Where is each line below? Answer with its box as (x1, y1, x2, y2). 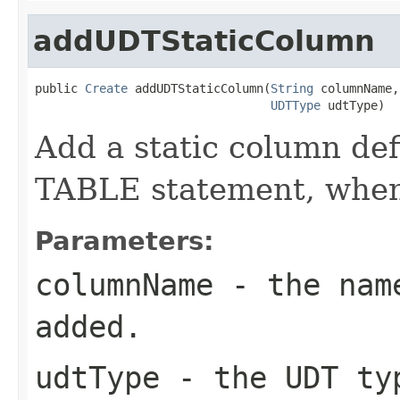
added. (35, 308, 142, 345)
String (271, 80, 313, 96)
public (35, 80, 85, 96)
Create (85, 80, 128, 96)
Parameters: (35, 225, 214, 256)
